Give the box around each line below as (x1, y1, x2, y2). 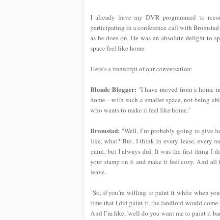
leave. (90, 167, 106, 177)
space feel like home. (90, 44, 146, 53)
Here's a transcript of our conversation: (90, 64, 192, 74)
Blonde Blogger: (90, 84, 137, 95)
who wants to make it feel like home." (90, 106, 191, 115)
